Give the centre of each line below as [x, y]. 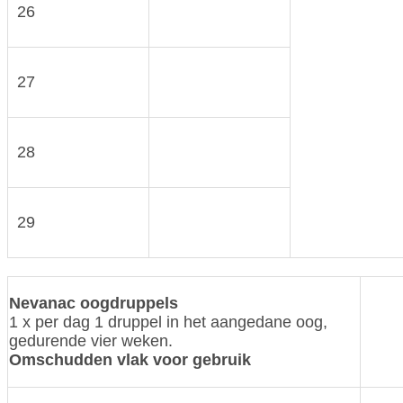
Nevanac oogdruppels [94, 303]
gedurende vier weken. [91, 340]
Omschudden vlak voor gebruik [130, 359]
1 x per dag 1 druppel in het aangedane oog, [168, 322]
